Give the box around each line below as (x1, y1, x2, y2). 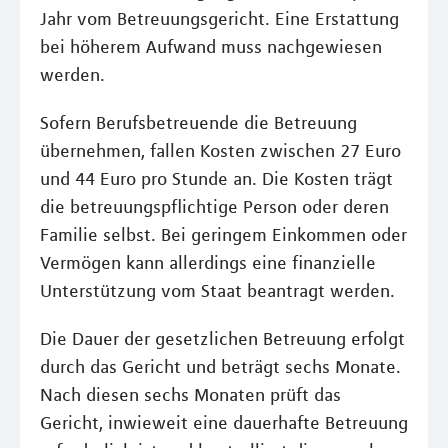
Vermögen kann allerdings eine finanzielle (40, 252, 376, 274)
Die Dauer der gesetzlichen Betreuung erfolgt (40, 328, 405, 350)
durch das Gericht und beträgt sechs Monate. (40, 356, 401, 378)
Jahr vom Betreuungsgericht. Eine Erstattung (40, 8, 399, 30)
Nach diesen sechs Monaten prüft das (40, 384, 341, 406)
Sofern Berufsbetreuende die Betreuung (40, 112, 357, 134)
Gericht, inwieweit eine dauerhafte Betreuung (40, 412, 408, 434)
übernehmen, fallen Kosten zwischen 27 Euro (40, 140, 401, 162)
